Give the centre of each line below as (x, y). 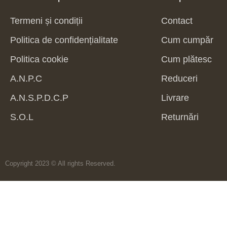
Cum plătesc (186, 60)
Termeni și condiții (46, 21)
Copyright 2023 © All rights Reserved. (60, 164)
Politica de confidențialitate (64, 40)
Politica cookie (39, 60)
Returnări (180, 117)
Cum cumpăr (187, 40)
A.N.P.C (26, 79)
